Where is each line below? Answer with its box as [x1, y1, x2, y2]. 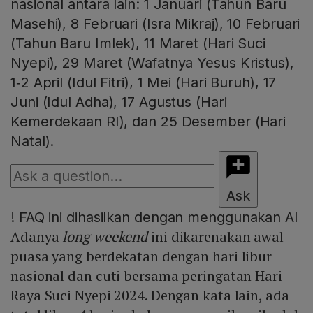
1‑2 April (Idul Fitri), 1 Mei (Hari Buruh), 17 [10, 73, 277, 91]
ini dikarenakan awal [147, 226, 284, 246]
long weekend [62, 226, 148, 246]
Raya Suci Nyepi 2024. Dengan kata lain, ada [10, 285, 289, 305]
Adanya [10, 226, 63, 246]
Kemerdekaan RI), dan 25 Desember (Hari [10, 112, 286, 130]
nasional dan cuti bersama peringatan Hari [10, 265, 282, 285]
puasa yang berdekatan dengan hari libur [10, 246, 272, 265]
